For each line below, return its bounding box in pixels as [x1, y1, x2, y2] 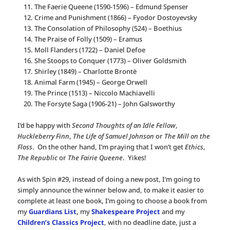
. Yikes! [123, 153, 147, 163]
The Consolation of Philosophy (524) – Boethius [34, 23, 182, 33]
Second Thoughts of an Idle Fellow [72, 121, 176, 130]
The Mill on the [164, 131, 210, 141]
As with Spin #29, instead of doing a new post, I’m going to [17, 175, 201, 184]
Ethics [185, 142, 204, 152]
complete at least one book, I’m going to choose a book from [17, 196, 207, 206]
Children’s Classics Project [17, 218, 105, 227]
